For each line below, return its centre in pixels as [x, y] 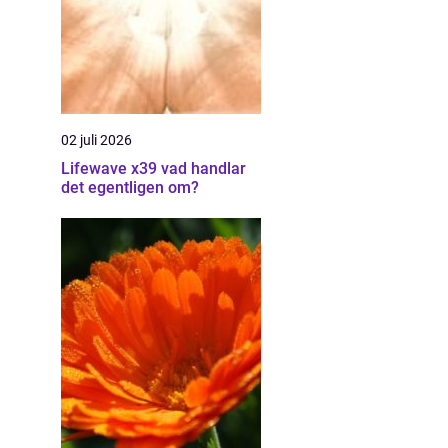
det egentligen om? [130, 187]
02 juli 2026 [96, 140]
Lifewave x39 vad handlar [111, 168]
